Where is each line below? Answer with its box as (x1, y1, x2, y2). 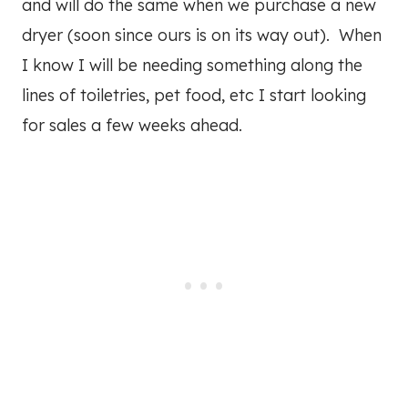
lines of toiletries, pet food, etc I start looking (22, 85, 366, 107)
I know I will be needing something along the (22, 55, 362, 76)
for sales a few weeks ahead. (22, 115, 242, 137)
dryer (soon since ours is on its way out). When (22, 25, 382, 46)
